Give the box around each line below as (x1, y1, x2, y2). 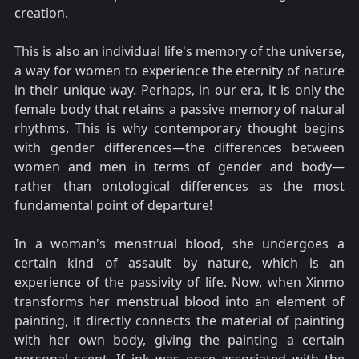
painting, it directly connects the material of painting (14, 312, 345, 330)
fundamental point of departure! (14, 196, 212, 215)
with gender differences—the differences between (14, 139, 345, 157)
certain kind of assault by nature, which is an (14, 254, 345, 272)
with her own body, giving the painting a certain (14, 331, 345, 349)
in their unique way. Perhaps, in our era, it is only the (14, 81, 345, 99)
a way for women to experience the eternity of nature (14, 62, 345, 80)
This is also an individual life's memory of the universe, (14, 42, 345, 61)
